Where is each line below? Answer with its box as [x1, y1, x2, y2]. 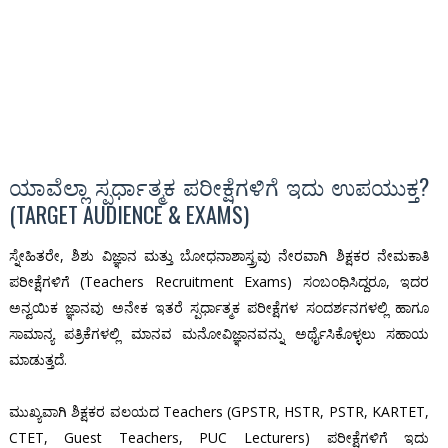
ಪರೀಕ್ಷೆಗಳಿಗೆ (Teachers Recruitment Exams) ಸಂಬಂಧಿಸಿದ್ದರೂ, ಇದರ [8, 272, 430, 292]
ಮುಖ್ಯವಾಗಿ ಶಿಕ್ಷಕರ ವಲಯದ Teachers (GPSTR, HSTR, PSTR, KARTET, [8, 402, 430, 422]
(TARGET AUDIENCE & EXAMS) [8, 198, 249, 231]
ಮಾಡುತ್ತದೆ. [8, 350, 67, 370]
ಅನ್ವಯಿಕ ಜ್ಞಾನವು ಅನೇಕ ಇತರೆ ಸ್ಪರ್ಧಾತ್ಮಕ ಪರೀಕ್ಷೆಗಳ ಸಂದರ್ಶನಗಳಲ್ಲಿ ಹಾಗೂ [8, 298, 430, 318]
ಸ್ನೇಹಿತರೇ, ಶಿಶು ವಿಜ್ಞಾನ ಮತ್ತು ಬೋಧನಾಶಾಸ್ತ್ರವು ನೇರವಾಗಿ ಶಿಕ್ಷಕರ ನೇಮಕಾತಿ [8, 246, 430, 266]
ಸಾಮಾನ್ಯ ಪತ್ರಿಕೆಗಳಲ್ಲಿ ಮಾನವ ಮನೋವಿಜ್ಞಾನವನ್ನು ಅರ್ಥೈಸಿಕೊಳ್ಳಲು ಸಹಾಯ [8, 324, 430, 344]
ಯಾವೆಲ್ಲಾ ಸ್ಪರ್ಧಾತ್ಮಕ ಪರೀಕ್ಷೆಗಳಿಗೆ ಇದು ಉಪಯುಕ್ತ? [8, 170, 430, 203]
